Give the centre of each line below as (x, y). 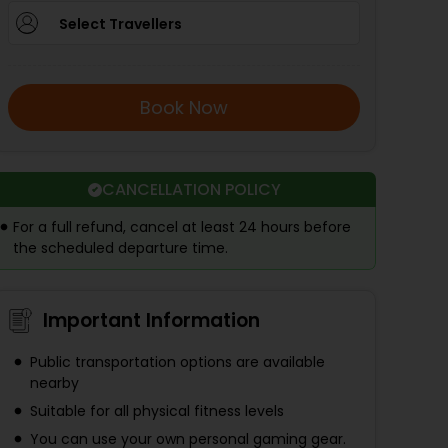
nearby (54, 383)
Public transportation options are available (177, 362)
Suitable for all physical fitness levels (157, 411)
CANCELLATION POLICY (191, 190)
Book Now (184, 108)
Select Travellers (120, 24)
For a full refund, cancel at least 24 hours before (182, 227)
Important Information (151, 321)
